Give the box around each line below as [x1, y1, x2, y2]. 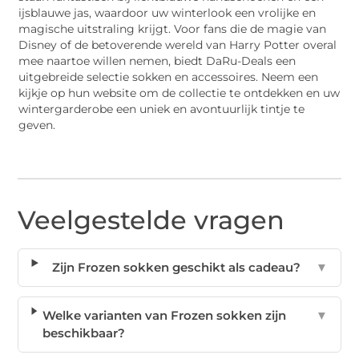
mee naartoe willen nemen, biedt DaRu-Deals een [18, 54, 296, 67]
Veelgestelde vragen [18, 204, 285, 236]
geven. [18, 118, 56, 131]
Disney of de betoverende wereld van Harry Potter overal [18, 38, 337, 51]
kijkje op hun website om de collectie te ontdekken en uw [18, 86, 341, 99]
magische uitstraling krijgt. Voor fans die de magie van [18, 22, 327, 35]
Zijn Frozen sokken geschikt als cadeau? [52, 260, 301, 276]
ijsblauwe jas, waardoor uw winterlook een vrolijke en [18, 6, 317, 19]
